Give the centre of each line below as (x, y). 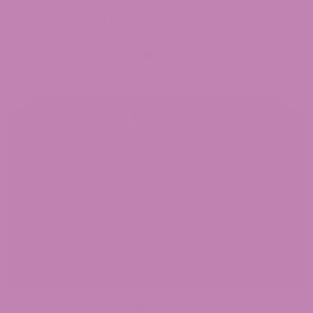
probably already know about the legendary (141, 38)
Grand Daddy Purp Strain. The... (104, 55)
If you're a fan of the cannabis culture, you (134, 22)
